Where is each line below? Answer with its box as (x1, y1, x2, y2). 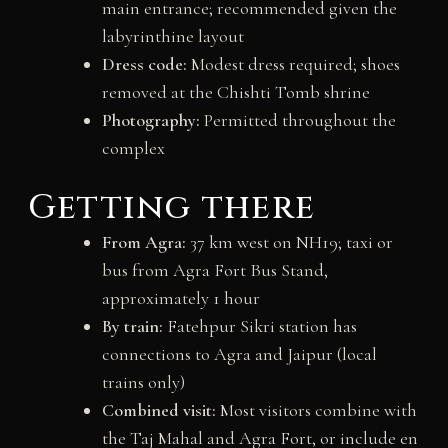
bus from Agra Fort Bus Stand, (101, 258, 328, 281)
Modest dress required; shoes (186, 52, 400, 75)
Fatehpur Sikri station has (162, 314, 357, 337)
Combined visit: (101, 398, 216, 421)
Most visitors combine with (215, 398, 417, 421)
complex (101, 136, 165, 159)
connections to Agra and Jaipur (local (101, 342, 377, 365)
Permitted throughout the (199, 108, 396, 131)
